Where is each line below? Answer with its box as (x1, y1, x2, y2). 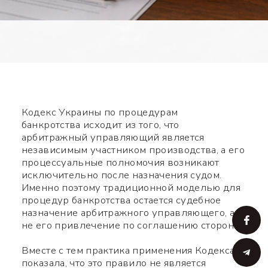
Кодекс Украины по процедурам (21, 105, 178, 120)
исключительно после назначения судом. (21, 168, 222, 182)
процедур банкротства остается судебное (21, 193, 221, 208)
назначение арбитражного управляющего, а (21, 206, 234, 220)
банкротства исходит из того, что (21, 118, 179, 132)
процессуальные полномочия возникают (21, 156, 220, 170)
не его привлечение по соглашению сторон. (21, 218, 236, 233)
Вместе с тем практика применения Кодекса (21, 243, 235, 258)
